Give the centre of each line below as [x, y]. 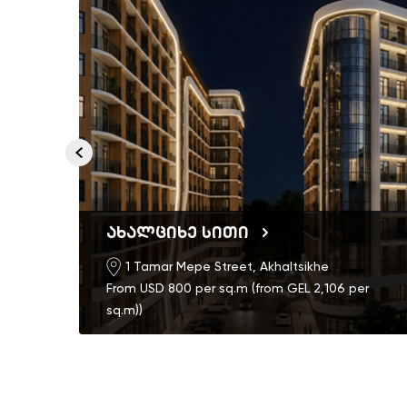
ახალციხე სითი [180, 233]
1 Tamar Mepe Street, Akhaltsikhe [227, 267]
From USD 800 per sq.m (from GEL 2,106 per [238, 288]
